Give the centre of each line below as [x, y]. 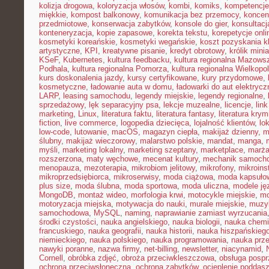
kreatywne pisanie [134, 51]
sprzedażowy [62, 105]
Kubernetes [83, 60]
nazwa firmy [119, 249]
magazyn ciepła [170, 132]
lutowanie [91, 132]
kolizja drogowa [66, 6]
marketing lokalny [93, 150]
